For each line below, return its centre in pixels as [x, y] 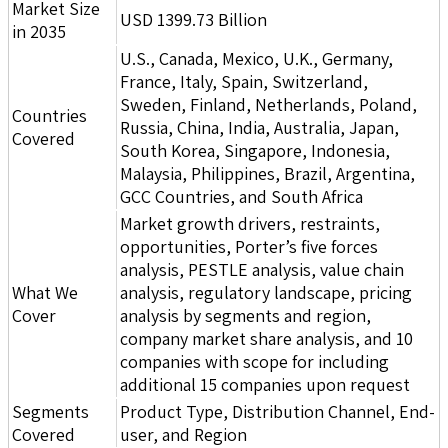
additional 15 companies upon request [265, 384]
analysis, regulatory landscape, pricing [266, 292]
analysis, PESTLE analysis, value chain [262, 269]
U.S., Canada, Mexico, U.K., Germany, [256, 58]
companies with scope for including [254, 361]
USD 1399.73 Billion [193, 19]
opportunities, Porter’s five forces [249, 246]
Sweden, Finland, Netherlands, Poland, [268, 104]
